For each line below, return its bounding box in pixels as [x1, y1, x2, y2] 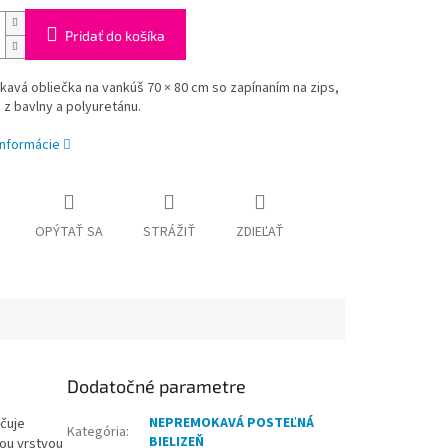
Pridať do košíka [64, 27, 165, 45]
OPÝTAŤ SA [34, 222, 103, 243]
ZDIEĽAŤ [235, 222, 284, 243]
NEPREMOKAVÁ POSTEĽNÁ [149, 413, 315, 434]
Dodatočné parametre [67, 375, 247, 398]
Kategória [67, 422, 127, 443]
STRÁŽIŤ [142, 222, 196, 243]
